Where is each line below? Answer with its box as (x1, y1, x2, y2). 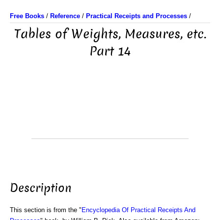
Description (10, 180, 72, 196)
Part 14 (89, 43, 131, 60)
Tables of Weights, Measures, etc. (14, 26, 206, 43)
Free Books (10, 12, 44, 20)
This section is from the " (10, 206, 82, 214)
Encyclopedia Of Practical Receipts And (82, 206, 195, 214)
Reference (50, 12, 80, 20)
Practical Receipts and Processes (86, 12, 187, 20)
